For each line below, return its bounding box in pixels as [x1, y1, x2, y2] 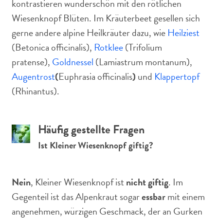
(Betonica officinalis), [12, 40, 94, 54]
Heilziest [167, 25, 200, 40]
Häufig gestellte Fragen [38, 121, 145, 138]
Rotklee [94, 40, 123, 54]
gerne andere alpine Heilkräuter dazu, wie [12, 25, 167, 40]
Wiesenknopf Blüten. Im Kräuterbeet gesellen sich [12, 11, 200, 25]
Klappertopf [154, 69, 200, 84]
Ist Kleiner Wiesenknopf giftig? [38, 138, 153, 152]
